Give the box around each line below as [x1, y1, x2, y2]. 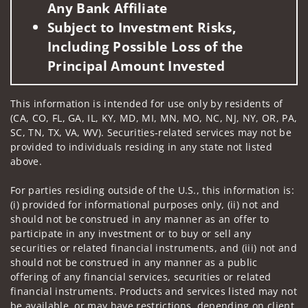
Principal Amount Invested [47, 56, 225, 75]
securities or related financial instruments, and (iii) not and [10, 241, 297, 254]
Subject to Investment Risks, [47, 17, 236, 36]
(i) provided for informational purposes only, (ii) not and [10, 197, 280, 211]
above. [10, 154, 42, 168]
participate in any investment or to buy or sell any [10, 226, 252, 240]
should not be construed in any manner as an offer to [10, 212, 269, 225]
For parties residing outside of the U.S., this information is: [10, 183, 294, 197]
